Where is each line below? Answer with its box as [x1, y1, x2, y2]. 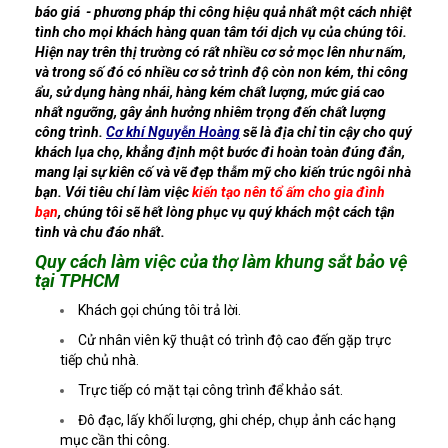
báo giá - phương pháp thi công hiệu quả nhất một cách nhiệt [35, 3, 412, 20]
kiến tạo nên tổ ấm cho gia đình [192, 183, 385, 200]
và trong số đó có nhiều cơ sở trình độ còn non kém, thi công [35, 63, 408, 80]
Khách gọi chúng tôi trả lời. [78, 301, 241, 318]
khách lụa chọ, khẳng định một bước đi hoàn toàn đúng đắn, [35, 143, 405, 160]
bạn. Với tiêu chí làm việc [35, 183, 192, 200]
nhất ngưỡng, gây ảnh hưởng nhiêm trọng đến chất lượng [35, 103, 386, 120]
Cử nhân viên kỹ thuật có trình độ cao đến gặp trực [78, 331, 391, 348]
